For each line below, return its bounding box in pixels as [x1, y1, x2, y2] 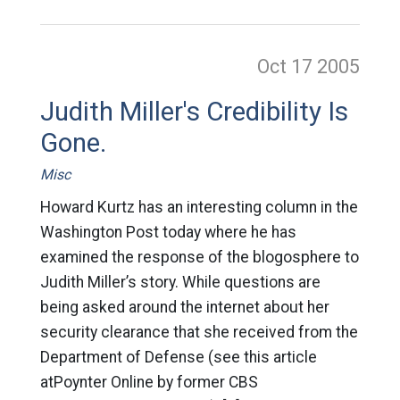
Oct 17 [257, 55, 318, 78]
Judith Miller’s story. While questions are [39, 273, 321, 291]
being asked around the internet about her [39, 298, 329, 316]
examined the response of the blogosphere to [39, 248, 359, 266]
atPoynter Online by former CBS [39, 373, 258, 391]
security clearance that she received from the [39, 323, 358, 341]
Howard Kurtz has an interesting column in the [39, 198, 358, 216]
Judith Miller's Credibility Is [39, 96, 348, 127]
